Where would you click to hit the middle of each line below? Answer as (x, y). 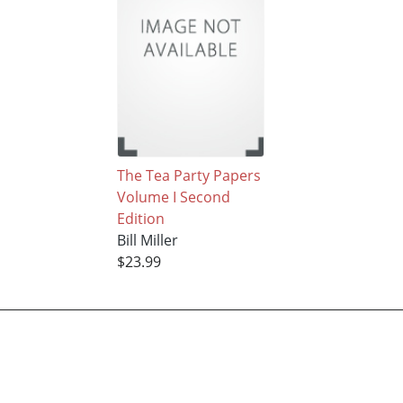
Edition (140, 219)
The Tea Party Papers (188, 176)
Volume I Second (173, 197)
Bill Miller (147, 241)
